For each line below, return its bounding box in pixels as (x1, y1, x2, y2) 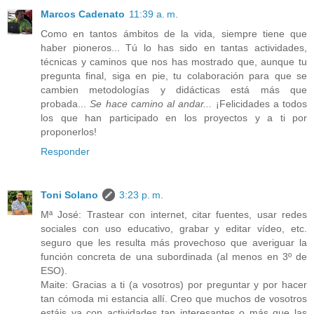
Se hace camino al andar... (90, 97, 212, 109)
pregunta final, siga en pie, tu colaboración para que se (41, 69, 307, 81)
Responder (41, 145, 90, 157)
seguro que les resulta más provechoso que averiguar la (41, 236, 307, 248)
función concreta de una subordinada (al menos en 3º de (41, 250, 307, 262)
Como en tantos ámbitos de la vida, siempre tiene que (41, 27, 307, 39)
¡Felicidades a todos (212, 97, 307, 109)
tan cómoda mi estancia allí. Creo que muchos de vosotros (41, 292, 307, 304)
